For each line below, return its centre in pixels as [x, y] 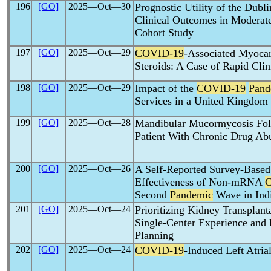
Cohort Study [164, 33]
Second [152, 195]
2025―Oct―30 [100, 6]
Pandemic [191, 195]
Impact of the [166, 88]
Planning [154, 235]
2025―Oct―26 [100, 168]
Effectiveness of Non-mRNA [200, 182]
